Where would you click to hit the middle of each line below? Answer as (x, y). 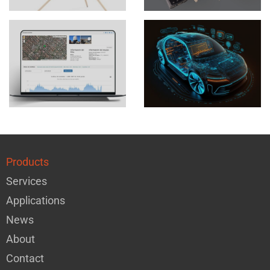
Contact (25, 259)
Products (27, 162)
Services (27, 182)
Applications (36, 201)
